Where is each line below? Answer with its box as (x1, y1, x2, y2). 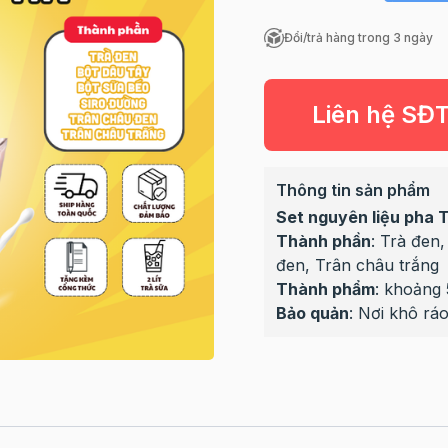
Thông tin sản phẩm (275, 180, 430, 200)
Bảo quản (275, 303, 349, 323)
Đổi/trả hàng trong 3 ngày (283, 30, 433, 45)
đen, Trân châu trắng (275, 255, 439, 275)
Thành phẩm (275, 279, 375, 299)
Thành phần (275, 231, 371, 251)
